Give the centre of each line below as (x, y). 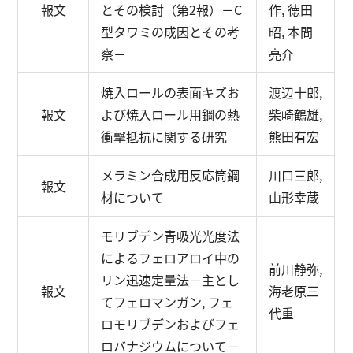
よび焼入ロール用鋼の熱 (171, 114)
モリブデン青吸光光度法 (171, 236)
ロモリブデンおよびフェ (171, 324)
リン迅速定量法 (145, 280)
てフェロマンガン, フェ (167, 302)
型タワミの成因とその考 (171, 32)
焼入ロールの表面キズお (171, 92)
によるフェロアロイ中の (171, 258)
